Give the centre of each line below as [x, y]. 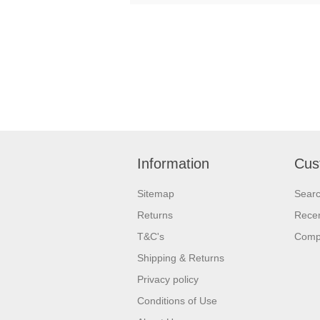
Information [173, 164]
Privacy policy [168, 279]
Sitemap [156, 194]
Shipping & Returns [181, 258]
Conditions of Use [177, 301]
